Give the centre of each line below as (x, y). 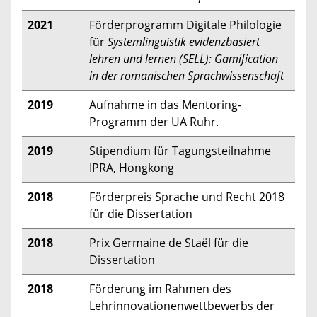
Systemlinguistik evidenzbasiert (184, 41)
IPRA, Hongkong (132, 167)
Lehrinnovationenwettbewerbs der (182, 305)
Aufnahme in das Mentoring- (165, 104)
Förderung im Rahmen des (160, 288)
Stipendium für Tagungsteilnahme (180, 150)
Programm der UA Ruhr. (154, 121)
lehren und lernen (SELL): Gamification (184, 58)
